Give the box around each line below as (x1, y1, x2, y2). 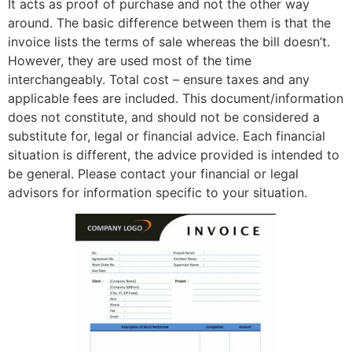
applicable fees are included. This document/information (8, 90, 343, 107)
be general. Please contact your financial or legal (8, 166, 299, 182)
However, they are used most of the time (8, 53, 251, 69)
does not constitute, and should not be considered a (8, 109, 320, 126)
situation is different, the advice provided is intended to (8, 147, 339, 163)
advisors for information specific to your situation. (8, 185, 307, 201)
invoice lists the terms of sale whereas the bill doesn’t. (8, 34, 330, 50)
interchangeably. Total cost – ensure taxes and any (8, 71, 310, 88)
